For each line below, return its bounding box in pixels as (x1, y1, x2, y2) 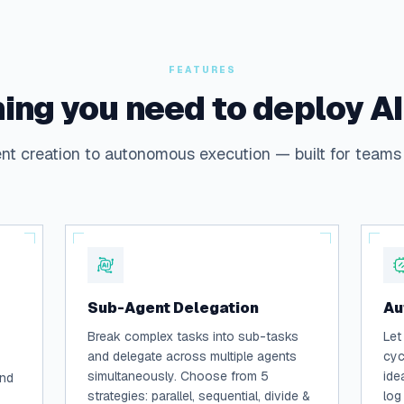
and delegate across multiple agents (87, 348, 297, 364)
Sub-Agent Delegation (87, 298, 259, 317)
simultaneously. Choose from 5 (87, 368, 269, 384)
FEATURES (168, 64, 236, 76)
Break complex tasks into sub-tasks (87, 328, 298, 344)
